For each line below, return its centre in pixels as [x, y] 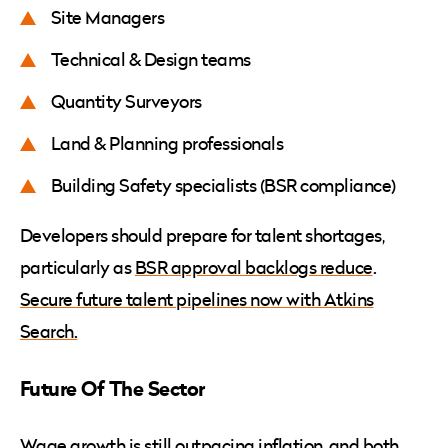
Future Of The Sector [115, 388]
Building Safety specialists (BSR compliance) [225, 185]
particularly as [77, 267]
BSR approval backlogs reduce [253, 267]
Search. [49, 331]
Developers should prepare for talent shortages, [202, 235]
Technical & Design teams [153, 59]
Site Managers [109, 17]
